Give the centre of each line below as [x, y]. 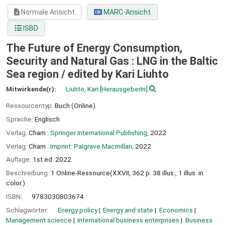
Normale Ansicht [47, 12]
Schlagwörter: [28, 210]
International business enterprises [129, 220]
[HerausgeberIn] [123, 89]
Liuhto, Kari [82, 89]
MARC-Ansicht [126, 12]
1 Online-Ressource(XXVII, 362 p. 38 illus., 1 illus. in [127, 173]
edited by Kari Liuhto [118, 74]
